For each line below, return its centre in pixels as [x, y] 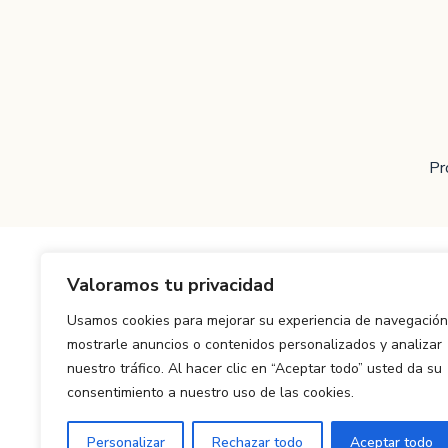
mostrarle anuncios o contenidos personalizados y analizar [254, 344]
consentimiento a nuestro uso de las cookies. [210, 392]
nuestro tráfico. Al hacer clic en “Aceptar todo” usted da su [254, 368]
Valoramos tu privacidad [170, 285]
